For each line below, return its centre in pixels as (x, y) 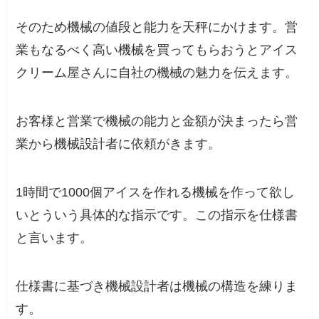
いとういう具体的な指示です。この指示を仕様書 (157, 215)
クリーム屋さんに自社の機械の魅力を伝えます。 (157, 73)
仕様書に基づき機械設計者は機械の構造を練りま (157, 286)
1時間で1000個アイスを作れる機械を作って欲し (156, 192)
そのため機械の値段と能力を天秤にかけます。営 (157, 27)
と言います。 (54, 237)
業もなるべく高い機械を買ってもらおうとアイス (157, 50)
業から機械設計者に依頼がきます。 (119, 144)
